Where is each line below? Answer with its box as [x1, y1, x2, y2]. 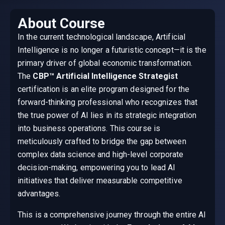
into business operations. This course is [18, 124, 161, 134]
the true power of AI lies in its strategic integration [18, 110, 197, 121]
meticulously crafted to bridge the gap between [18, 137, 186, 147]
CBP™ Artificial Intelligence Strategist [33, 71, 178, 81]
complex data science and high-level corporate [18, 150, 184, 160]
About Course [18, 15, 105, 32]
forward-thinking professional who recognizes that [18, 97, 197, 107]
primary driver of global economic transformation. [18, 58, 192, 68]
